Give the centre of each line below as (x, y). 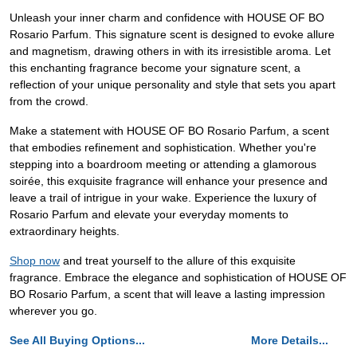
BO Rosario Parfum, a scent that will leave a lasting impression (167, 294)
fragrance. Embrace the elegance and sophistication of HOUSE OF (178, 277)
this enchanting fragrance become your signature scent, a (155, 68)
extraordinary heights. (65, 231)
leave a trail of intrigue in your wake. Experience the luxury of (163, 198)
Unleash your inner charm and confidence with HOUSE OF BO (167, 18)
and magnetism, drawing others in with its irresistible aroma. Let (170, 51)
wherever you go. (53, 311)
